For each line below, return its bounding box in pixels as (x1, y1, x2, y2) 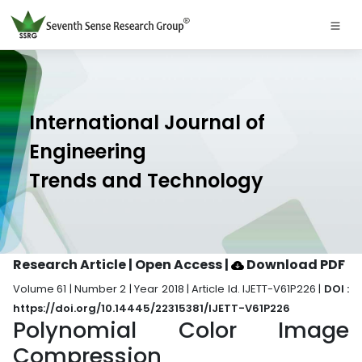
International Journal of (29, 109, 265, 136)
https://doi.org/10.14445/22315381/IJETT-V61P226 (13, 301, 290, 316)
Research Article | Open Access (13, 255, 225, 274)
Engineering (29, 138, 146, 165)
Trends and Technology (29, 167, 263, 194)
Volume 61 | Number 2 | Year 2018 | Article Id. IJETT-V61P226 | (13, 281, 324, 297)
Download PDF (244, 255, 345, 274)
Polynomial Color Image (13, 314, 349, 346)
